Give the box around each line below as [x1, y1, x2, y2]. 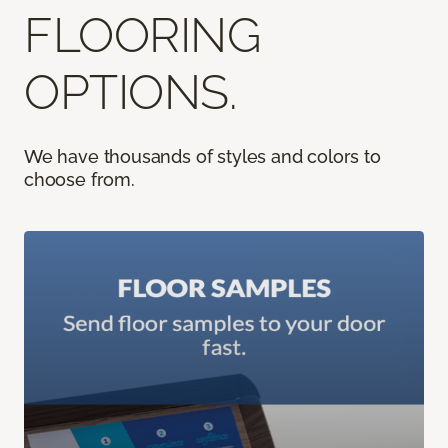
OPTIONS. [24, 63, 238, 120]
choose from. [24, 168, 135, 190]
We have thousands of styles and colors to [24, 145, 381, 167]
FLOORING [24, 6, 261, 63]
